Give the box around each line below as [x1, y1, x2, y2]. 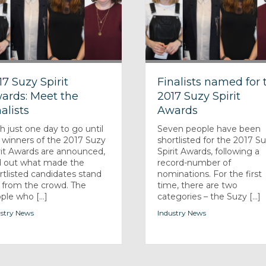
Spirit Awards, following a [157, 145, 260, 157]
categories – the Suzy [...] [157, 191, 261, 202]
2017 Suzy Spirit [157, 89, 241, 103]
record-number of [157, 157, 232, 168]
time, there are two [157, 179, 238, 191]
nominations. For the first [157, 168, 262, 179]
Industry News [157, 208, 207, 217]
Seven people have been [157, 123, 261, 134]
